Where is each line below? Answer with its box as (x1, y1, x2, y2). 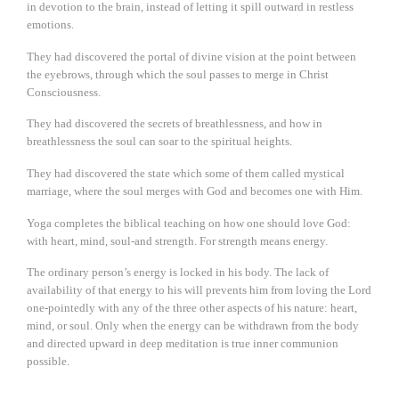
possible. (27, 354, 69, 369)
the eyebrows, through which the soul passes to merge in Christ (27, 67, 329, 81)
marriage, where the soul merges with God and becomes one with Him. (27, 183, 362, 198)
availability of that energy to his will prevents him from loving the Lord (27, 283, 371, 297)
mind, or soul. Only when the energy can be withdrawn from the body (27, 319, 359, 333)
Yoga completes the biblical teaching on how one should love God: (27, 216, 351, 230)
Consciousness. (27, 85, 101, 99)
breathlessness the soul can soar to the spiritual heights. (27, 134, 292, 149)
